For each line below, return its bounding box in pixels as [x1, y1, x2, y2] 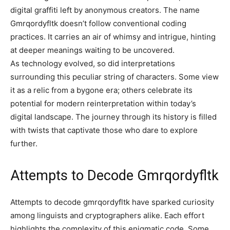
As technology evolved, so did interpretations [10, 59, 175, 68]
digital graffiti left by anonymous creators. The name [10, 5, 200, 15]
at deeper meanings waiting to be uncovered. [10, 45, 175, 55]
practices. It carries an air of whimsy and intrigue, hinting [10, 32, 216, 42]
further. [10, 139, 37, 148]
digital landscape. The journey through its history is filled [10, 112, 217, 122]
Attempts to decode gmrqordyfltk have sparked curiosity [10, 197, 214, 207]
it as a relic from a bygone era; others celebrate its [10, 85, 193, 95]
